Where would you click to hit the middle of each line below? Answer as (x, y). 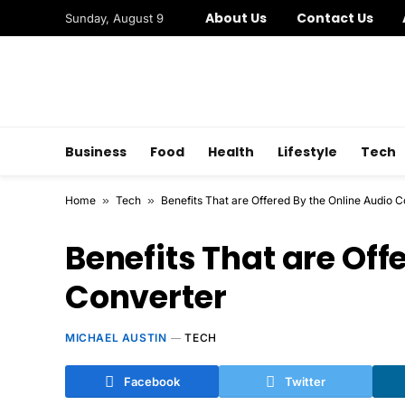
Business (96, 151)
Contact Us (335, 18)
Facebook (151, 381)
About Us (236, 18)
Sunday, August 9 (114, 18)
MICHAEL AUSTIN (116, 338)
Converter (146, 297)
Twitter (305, 381)
